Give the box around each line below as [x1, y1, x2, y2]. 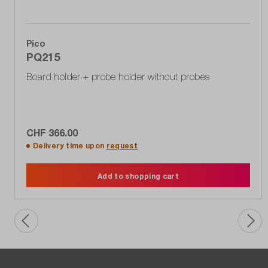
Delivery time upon [33, 141, 106, 150]
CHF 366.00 [26, 126, 78, 138]
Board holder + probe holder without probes [26, 71, 210, 82]
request [106, 141, 138, 150]
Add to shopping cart [98, 171, 179, 181]
